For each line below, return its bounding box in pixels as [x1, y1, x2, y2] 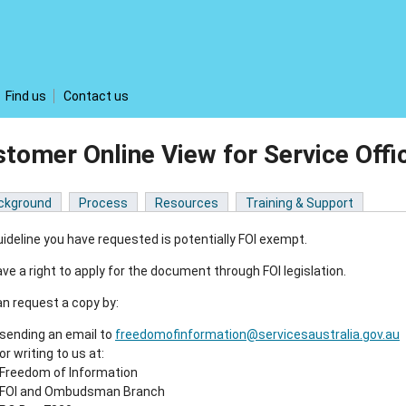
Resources [154, 196, 218, 210]
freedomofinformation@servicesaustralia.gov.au [114, 327, 400, 342]
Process [78, 196, 128, 210]
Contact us [63, 88, 129, 103]
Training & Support [245, 196, 353, 210]
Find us [5, 88, 46, 103]
